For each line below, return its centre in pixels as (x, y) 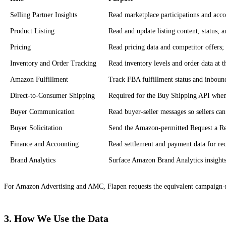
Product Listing (32, 31)
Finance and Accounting (44, 144)
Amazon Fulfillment (39, 79)
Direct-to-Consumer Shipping (52, 95)
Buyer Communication (42, 111)
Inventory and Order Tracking (53, 63)
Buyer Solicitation (36, 128)
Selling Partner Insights (44, 15)
